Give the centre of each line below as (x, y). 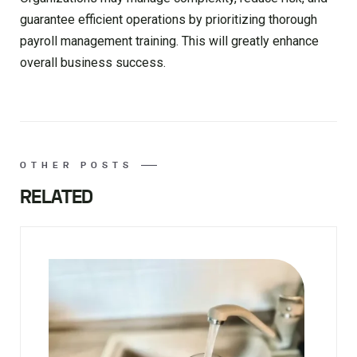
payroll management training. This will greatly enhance (169, 41)
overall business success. (93, 63)
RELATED (57, 198)
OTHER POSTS (76, 165)
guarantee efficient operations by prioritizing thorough (169, 20)
